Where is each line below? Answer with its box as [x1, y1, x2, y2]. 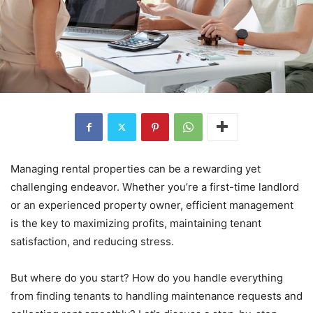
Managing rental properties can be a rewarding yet [10, 161, 261, 175]
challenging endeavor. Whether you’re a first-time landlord [10, 180, 299, 194]
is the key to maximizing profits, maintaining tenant [10, 216, 261, 230]
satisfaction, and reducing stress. [10, 234, 174, 248]
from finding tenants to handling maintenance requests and [10, 289, 303, 303]
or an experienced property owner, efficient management [10, 198, 293, 212]
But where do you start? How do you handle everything [10, 270, 283, 284]
